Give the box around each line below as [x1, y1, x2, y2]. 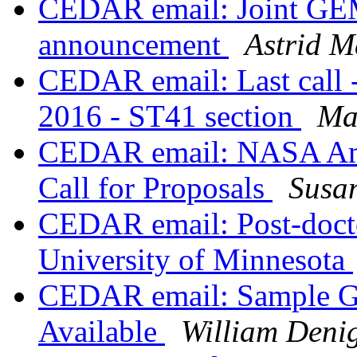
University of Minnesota [38, 242, 353, 277]
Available [38, 314, 165, 349]
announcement [38, 27, 229, 62]
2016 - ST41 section [38, 99, 301, 134]
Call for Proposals [38, 171, 273, 206]
